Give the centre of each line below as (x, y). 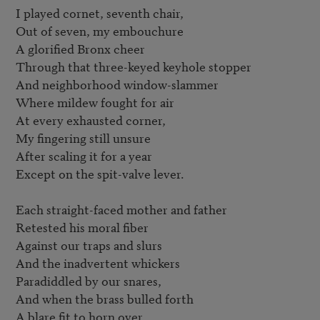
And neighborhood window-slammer (117, 84)
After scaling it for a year (84, 156)
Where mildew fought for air (95, 102)
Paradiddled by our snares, (88, 281)
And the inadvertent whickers (97, 263)
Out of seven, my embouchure (99, 31)
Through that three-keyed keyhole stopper (133, 66)
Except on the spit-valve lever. (100, 174)
